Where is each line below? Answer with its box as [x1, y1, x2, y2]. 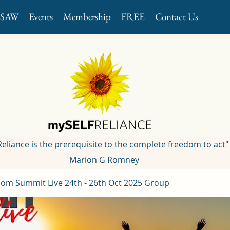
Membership [63, 10, 111, 23]
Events [29, 10, 53, 23]
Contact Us [155, 10, 198, 23]
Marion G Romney [67, 154, 139, 165]
